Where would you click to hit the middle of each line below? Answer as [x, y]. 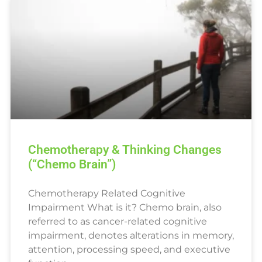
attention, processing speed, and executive [129, 250]
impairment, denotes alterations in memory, [131, 236]
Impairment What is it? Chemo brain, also [125, 208]
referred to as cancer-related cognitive [117, 222]
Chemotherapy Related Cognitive [106, 194]
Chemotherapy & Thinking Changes [125, 150]
